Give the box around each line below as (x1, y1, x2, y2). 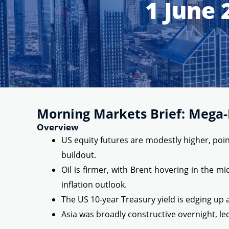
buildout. (61, 149, 96, 161)
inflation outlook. (61, 179, 127, 191)
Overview (37, 121, 79, 133)
